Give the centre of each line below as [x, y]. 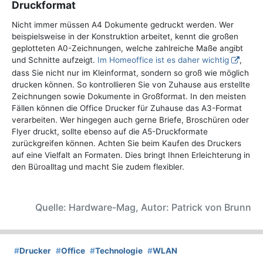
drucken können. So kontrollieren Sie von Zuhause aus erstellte [131, 84]
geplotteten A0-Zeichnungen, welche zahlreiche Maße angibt [127, 48]
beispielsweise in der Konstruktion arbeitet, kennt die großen [125, 36]
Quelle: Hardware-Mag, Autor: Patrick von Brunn [143, 207]
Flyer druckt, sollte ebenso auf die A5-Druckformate [110, 131]
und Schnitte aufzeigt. [55, 60]
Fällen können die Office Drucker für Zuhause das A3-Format [127, 108]
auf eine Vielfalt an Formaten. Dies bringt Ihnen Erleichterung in [131, 155]
